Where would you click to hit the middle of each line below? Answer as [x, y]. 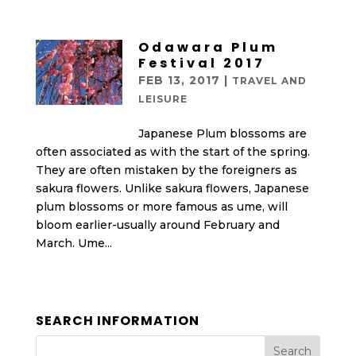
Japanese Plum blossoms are [222, 133]
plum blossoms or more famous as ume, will [161, 207]
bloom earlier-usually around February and [157, 225]
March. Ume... [74, 243]
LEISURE [163, 99]
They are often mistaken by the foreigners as [166, 170]
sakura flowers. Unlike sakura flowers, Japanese [172, 188]
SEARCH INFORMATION [117, 321]
